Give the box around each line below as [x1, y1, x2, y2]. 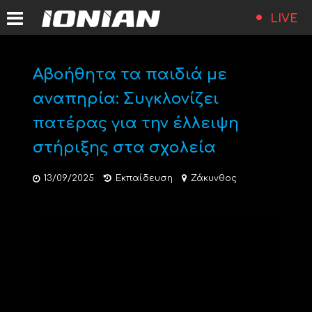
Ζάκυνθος [190, 173, 237, 183]
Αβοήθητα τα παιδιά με [32, 66, 227, 83]
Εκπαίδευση [115, 173, 173, 183]
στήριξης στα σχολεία [32, 139, 216, 156]
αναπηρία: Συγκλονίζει [32, 91, 219, 107]
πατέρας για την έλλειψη [32, 115, 239, 132]
